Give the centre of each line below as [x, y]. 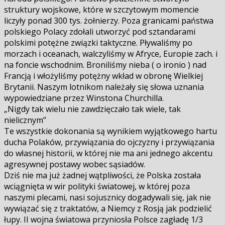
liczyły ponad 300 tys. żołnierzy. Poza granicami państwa [109, 21]
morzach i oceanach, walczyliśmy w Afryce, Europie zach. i [111, 54]
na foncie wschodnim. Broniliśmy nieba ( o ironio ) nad [105, 65]
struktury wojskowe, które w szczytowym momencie [101, 10]
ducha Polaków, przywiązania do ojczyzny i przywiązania [109, 142]
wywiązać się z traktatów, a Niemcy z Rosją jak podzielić [108, 209]
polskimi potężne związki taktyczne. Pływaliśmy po [98, 43]
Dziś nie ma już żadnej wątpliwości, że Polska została [102, 176]
